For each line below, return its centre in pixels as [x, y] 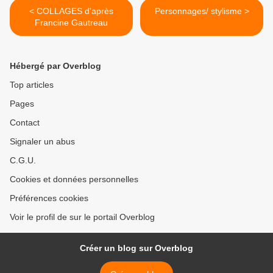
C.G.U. [23, 161]
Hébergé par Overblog [55, 66]
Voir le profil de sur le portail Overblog [82, 217]
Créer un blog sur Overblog [136, 248]
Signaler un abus [42, 142]
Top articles [32, 85]
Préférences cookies [49, 198]
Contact [25, 123]
